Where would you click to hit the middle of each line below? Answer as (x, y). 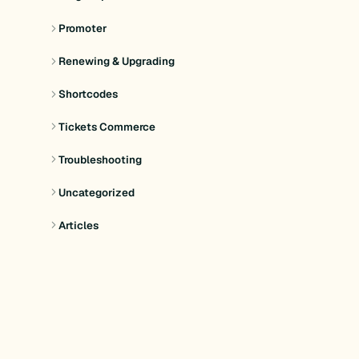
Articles (79, 225)
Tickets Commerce (107, 127)
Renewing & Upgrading (117, 61)
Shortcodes (89, 94)
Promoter (83, 28)
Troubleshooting (101, 159)
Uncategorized (97, 192)
